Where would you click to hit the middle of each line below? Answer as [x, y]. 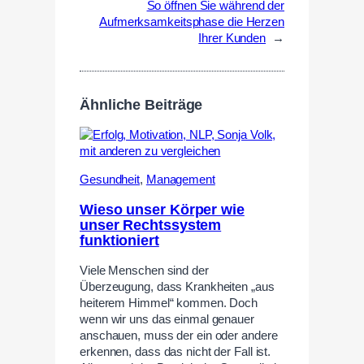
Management [180, 180]
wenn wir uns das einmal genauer [167, 320]
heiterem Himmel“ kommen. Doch [169, 303]
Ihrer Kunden [232, 39]
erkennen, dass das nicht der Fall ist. [175, 352]
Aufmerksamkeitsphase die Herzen [192, 22]
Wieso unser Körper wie [162, 209]
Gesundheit [110, 180]
